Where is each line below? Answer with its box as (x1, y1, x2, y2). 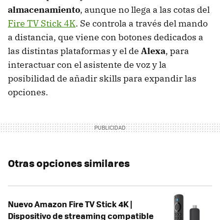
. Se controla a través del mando (76, 17, 208, 29)
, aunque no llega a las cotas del (80, 3, 210, 15)
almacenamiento (8, 3, 80, 15)
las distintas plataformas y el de (8, 45, 141, 56)
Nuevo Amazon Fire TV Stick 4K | (8, 197, 132, 210)
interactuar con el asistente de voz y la (8, 58, 166, 70)
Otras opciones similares (8, 155, 130, 170)
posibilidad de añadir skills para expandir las (8, 72, 196, 84)
